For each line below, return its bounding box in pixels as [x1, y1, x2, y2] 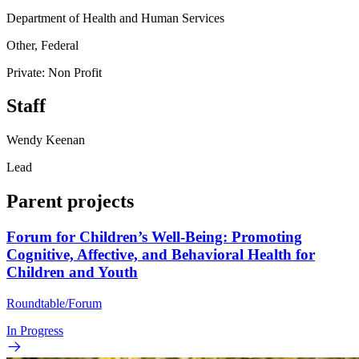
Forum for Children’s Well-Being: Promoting [6, 228, 302, 246]
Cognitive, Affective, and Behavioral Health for [6, 246, 315, 264]
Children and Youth [6, 264, 138, 281]
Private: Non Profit [6, 65, 102, 79]
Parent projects [6, 191, 134, 212]
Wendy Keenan [6, 133, 85, 147]
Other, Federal [6, 38, 79, 52]
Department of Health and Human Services [6, 10, 224, 25]
